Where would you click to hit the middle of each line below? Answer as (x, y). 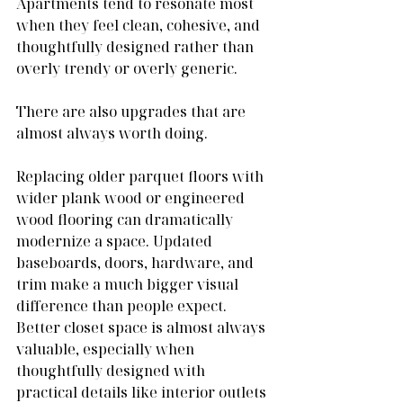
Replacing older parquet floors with (142, 176)
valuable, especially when (107, 349)
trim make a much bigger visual (129, 284)
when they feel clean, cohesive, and (140, 25)
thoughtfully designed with (112, 370)
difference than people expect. (123, 305)
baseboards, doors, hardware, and (137, 262)
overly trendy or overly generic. (127, 68)
